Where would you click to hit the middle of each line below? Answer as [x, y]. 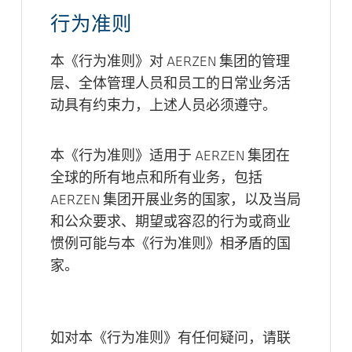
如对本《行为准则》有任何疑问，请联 [170, 339]
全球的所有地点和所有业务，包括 [156, 178]
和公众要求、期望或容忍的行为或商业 [170, 222]
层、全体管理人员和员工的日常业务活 [170, 84]
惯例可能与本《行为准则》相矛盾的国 [170, 244]
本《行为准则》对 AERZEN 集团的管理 [170, 62]
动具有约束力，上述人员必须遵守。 [163, 106]
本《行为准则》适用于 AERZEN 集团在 [170, 156]
